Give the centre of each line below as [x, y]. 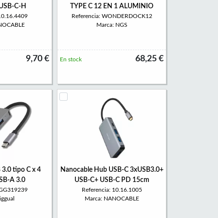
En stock [71, 59]
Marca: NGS [112, 25]
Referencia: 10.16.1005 [112, 190]
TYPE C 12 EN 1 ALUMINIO [112, 6]
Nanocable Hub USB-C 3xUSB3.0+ [112, 170]
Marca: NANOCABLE [112, 199]
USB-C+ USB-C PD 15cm [112, 180]
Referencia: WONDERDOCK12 [112, 16]
